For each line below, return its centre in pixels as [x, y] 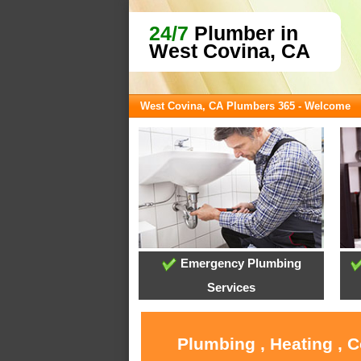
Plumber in [243, 33]
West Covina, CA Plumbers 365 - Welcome [245, 106]
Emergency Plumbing [239, 263]
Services [232, 288]
